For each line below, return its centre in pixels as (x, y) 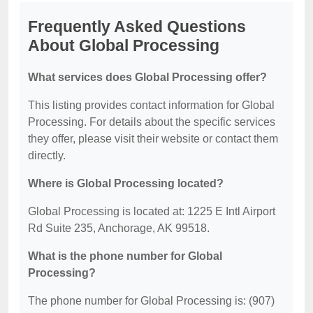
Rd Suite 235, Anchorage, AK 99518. (119, 228)
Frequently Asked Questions (137, 27)
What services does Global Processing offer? (147, 77)
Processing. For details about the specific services (152, 122)
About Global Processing (124, 45)
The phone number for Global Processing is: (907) (151, 301)
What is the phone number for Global (125, 256)
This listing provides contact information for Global (151, 105)
